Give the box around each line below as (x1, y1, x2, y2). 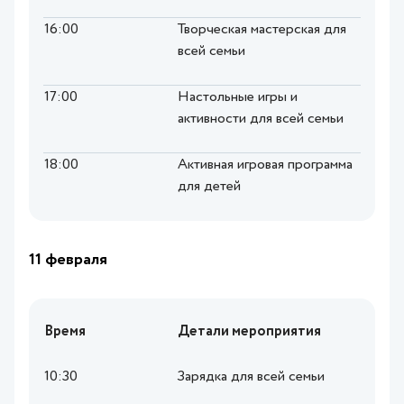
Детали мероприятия (178, 325, 321, 340)
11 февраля (29, 252, 107, 269)
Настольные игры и (178, 90, 298, 106)
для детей (178, 179, 241, 195)
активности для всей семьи (178, 112, 344, 127)
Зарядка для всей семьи (178, 370, 325, 385)
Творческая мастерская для (178, 23, 346, 38)
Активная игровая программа (178, 158, 353, 173)
